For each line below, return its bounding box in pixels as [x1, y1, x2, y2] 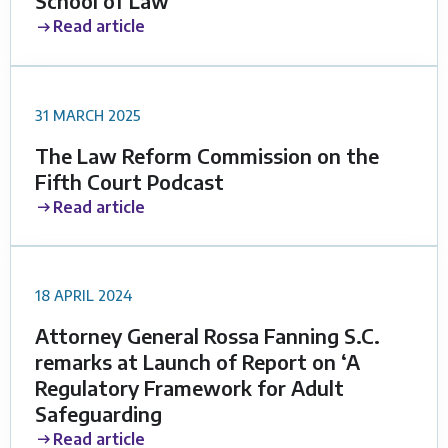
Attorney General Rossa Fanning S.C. [35, 322, 380, 348]
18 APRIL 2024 [35, 286, 132, 305]
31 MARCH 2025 [35, 105, 141, 124]
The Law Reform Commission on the [35, 142, 379, 168]
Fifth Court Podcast [35, 168, 224, 194]
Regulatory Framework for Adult [35, 374, 344, 400]
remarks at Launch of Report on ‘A [35, 348, 360, 374]
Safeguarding [35, 400, 162, 426]
